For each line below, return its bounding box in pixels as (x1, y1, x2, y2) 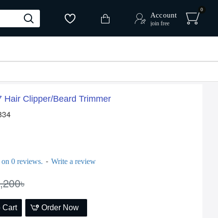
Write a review (51, 157, 96, 165)
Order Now (41, 203, 79, 212)
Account (150, 11, 177, 19)
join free (150, 20, 170, 27)
